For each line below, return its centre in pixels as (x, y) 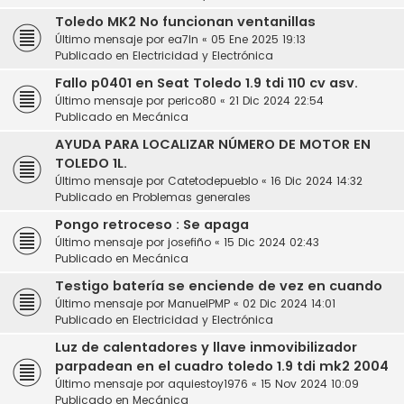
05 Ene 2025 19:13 (258, 40)
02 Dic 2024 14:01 (289, 304)
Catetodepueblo (213, 181)
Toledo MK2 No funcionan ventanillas (185, 22)
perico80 (192, 101)
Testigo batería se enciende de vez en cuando (219, 286)
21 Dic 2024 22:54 (276, 101)
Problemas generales (192, 197)
